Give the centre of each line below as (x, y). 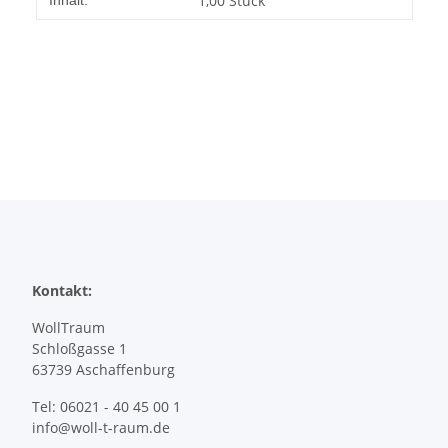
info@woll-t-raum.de (101, 428)
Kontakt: (62, 291)
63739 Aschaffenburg (103, 370)
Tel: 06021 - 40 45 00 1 (106, 407)
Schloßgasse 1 (79, 349)
